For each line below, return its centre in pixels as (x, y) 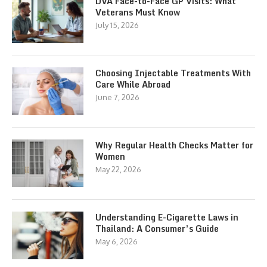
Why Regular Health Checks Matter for (174, 145)
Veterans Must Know (138, 13)
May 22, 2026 (118, 170)
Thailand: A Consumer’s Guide (157, 229)
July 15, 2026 (117, 25)
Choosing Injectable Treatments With (173, 73)
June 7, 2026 (117, 97)
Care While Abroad (133, 85)
